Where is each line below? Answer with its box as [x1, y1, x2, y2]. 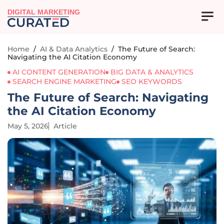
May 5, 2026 [7, 121, 48, 130]
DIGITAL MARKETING [7, 8, 80, 16]
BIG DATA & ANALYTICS [110, 67, 193, 76]
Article [53, 121, 77, 130]
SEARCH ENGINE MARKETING [12, 77, 116, 86]
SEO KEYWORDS [121, 77, 182, 86]
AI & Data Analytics [40, 44, 107, 53]
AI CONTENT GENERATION [12, 67, 105, 76]
